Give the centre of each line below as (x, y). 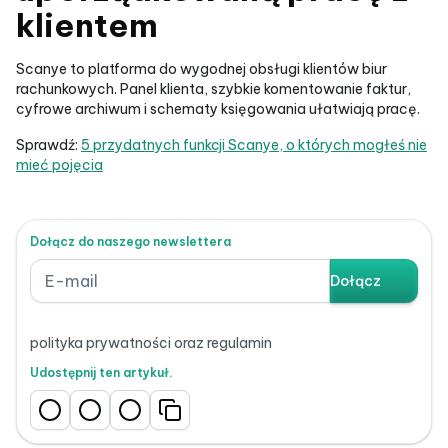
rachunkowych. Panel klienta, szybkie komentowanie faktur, (213, 89)
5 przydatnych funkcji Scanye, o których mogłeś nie (254, 145)
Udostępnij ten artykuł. (101, 372)
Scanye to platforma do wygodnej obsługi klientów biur (201, 69)
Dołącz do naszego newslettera (130, 241)
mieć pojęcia (59, 165)
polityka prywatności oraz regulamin (151, 343)
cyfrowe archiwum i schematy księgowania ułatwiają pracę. (218, 109)
